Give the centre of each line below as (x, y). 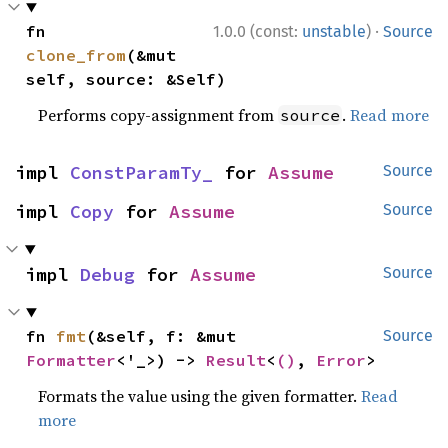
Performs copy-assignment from (158, 115)
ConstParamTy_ (141, 173)
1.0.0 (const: (257, 32)
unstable (334, 32)
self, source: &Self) (126, 79)
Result (236, 360)
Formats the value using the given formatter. (200, 396)
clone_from (76, 55)
